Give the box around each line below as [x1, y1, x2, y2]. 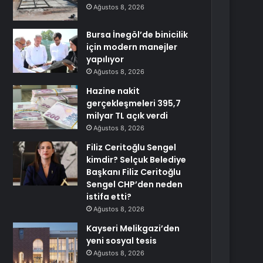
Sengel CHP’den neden [86, 178, 183, 190]
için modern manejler [86, 41, 178, 53]
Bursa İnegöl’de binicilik [86, 29, 188, 41]
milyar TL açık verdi [86, 110, 168, 122]
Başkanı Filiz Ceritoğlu [86, 166, 181, 178]
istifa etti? [86, 191, 132, 203]
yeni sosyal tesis [86, 235, 157, 247]
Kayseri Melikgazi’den [86, 222, 180, 234]
